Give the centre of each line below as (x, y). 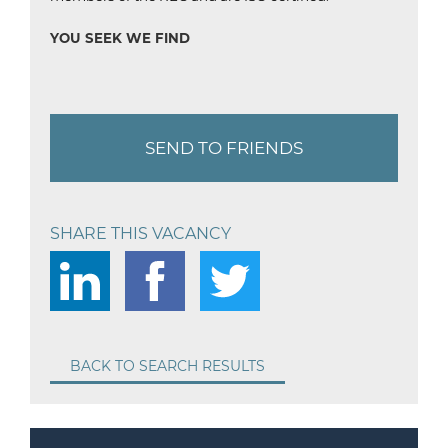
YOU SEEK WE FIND (120, 38)
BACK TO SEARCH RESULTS (167, 366)
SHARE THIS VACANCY (140, 233)
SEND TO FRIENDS (224, 148)
